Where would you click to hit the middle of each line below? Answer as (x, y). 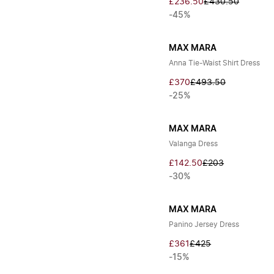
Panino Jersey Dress (204, 224)
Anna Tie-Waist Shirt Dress (215, 63)
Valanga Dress (194, 144)
